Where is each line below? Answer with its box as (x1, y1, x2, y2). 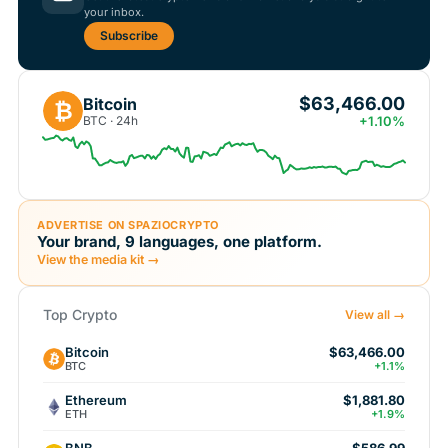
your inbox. (84, 5, 144, 20)
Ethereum (65, 391, 127, 408)
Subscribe (100, 28, 158, 44)
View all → (345, 307, 405, 323)
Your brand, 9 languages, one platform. (37, 232, 322, 252)
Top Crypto (43, 306, 117, 324)
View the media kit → (37, 252, 160, 268)
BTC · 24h (83, 112, 138, 128)
